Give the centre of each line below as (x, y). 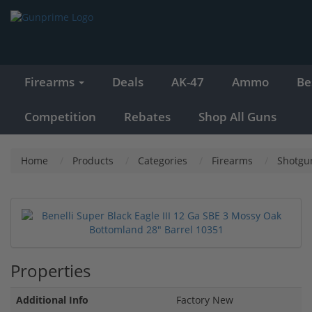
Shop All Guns (237, 116)
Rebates (147, 116)
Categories (163, 160)
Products (93, 160)
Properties (50, 270)
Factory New (205, 299)
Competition (60, 116)
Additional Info (52, 299)
